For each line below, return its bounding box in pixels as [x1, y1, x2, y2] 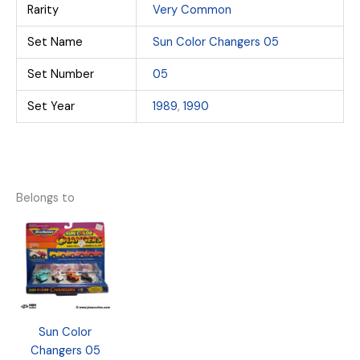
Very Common [152, 2, 231, 18]
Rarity [27, 2, 59, 18]
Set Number [27, 66, 95, 82]
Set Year [27, 98, 76, 114]
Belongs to [16, 190, 75, 206]
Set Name [27, 34, 84, 50]
